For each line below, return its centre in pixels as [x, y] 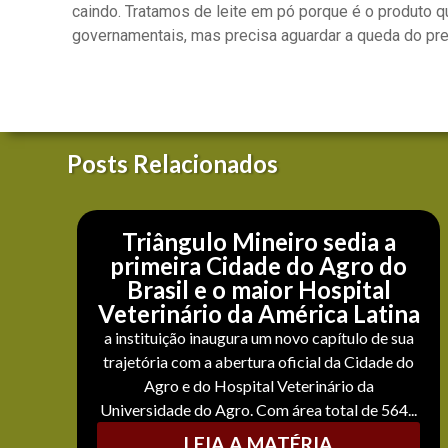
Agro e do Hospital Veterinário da [258, 386]
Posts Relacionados [173, 164]
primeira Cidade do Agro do [259, 266]
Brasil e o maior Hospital [258, 290]
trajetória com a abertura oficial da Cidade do [259, 362]
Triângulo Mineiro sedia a [258, 242]
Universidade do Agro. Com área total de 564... [259, 410]
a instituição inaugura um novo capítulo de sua [258, 338]
